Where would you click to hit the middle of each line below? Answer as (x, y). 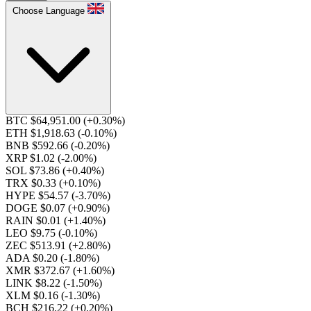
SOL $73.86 (34, 170)
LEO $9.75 (32, 233)
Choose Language (49, 11)
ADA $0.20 (33, 258)
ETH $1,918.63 (42, 133)
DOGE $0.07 (37, 208)
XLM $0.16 (33, 295)
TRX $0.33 (32, 183)
